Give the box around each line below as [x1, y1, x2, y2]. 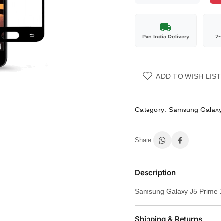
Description [135, 168, 176, 178]
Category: [135, 106, 167, 114]
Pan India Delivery [142, 33, 190, 40]
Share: [135, 136, 153, 144]
